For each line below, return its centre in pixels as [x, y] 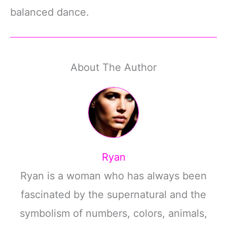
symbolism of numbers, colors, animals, [113, 213]
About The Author [113, 67]
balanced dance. [50, 12]
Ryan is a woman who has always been [113, 176]
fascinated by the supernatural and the [113, 194]
